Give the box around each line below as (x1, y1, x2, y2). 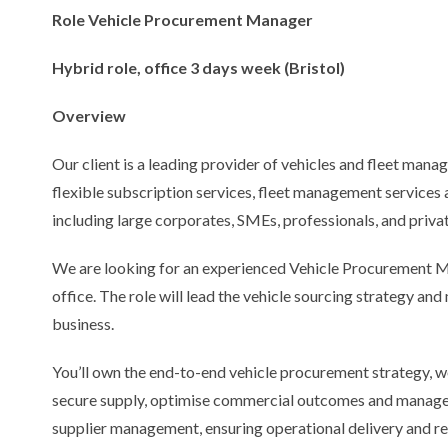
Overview (52, 106, 126, 125)
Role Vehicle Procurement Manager (52, 10, 313, 29)
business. (52, 314, 114, 333)
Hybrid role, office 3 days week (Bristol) (52, 58, 345, 77)
